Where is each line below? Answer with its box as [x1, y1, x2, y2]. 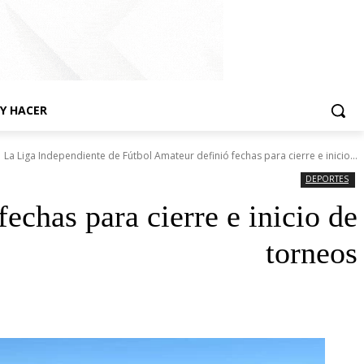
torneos [266, 236, 357, 271]
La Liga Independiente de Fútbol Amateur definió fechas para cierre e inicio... [4, 149, 357, 163]
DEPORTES [305, 173, 349, 185]
